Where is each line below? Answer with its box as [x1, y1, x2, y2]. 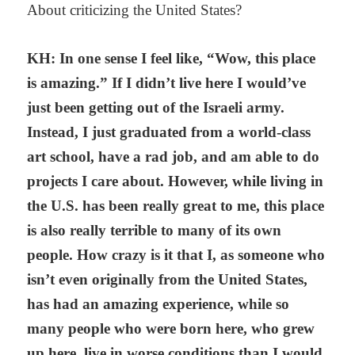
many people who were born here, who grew [27, 320, 315, 338]
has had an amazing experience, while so [27, 296, 290, 313]
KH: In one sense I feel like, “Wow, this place [27, 50, 316, 67]
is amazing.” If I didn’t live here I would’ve [27, 74, 307, 92]
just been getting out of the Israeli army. [27, 99, 285, 116]
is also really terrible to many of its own [27, 222, 282, 239]
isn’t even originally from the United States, [27, 271, 308, 288]
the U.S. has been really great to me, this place [27, 197, 325, 215]
